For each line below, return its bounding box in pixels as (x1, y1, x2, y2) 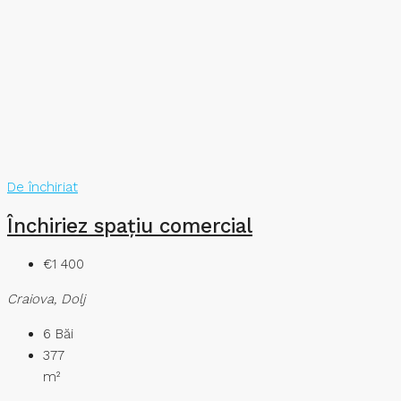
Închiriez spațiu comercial (7, 213, 252, 237)
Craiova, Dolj (7, 290, 85, 307)
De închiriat (7, 179, 78, 196)
